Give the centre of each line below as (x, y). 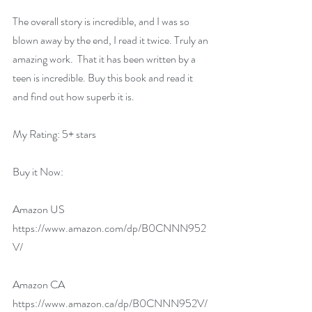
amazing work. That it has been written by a (105, 59)
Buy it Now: (41, 172)
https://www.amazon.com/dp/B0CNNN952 (109, 228)
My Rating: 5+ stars (54, 134)
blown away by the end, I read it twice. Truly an (111, 40)
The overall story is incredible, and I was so (102, 21)
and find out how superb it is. (73, 96)
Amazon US (40, 209)
